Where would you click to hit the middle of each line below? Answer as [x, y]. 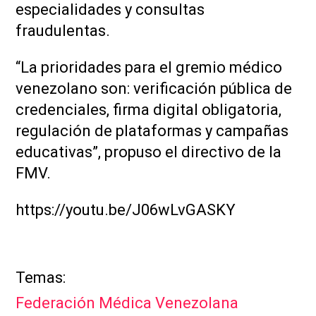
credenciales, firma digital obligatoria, [148, 109]
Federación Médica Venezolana [127, 303]
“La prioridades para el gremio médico [149, 67]
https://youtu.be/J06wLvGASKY [126, 209]
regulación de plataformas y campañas [152, 130]
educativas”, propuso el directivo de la [148, 152]
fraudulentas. [63, 30]
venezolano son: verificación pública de [154, 88]
